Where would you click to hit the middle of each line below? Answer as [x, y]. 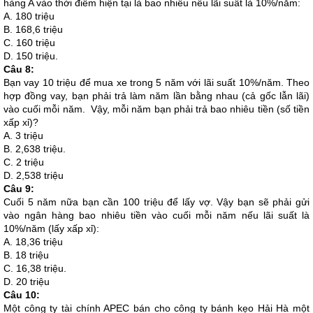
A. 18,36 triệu [33, 242]
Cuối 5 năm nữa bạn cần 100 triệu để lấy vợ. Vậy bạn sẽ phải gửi [156, 202]
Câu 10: [22, 295]
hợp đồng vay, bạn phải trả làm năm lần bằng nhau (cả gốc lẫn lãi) [156, 96]
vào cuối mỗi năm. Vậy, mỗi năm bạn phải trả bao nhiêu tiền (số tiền [156, 109]
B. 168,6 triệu [33, 29]
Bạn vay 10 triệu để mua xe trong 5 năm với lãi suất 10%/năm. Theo [156, 82]
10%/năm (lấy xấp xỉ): [51, 228]
